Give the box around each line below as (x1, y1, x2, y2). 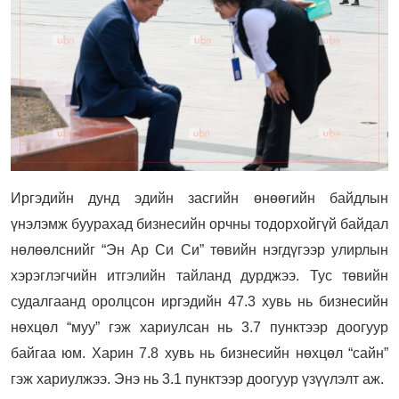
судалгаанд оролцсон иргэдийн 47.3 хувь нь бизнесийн (11, 293, 388, 309)
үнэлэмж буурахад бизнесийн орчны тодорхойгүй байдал (11, 216, 388, 232)
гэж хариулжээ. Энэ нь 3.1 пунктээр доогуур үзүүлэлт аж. (11, 370, 384, 387)
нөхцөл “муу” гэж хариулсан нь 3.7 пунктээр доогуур (11, 319, 388, 335)
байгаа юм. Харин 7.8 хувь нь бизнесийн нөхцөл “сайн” (11, 345, 388, 361)
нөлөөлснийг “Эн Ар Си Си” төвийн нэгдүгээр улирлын (11, 241, 388, 257)
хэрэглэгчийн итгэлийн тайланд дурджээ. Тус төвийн (11, 267, 388, 283)
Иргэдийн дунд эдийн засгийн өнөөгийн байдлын (11, 190, 388, 206)
